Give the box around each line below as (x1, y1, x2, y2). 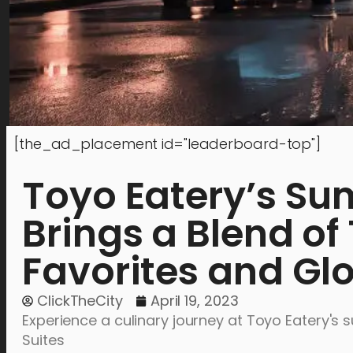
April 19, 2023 (150, 291, 239, 310)
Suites (22, 330, 65, 350)
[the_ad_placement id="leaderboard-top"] (14, 134, 321, 154)
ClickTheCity (37, 291, 123, 310)
